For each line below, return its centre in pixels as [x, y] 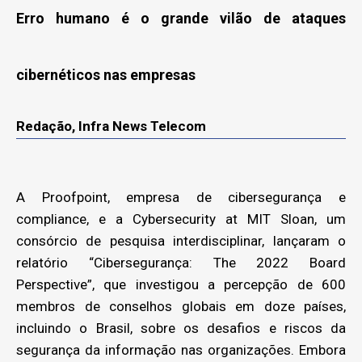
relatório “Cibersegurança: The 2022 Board [181, 262]
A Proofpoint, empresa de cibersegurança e [181, 197]
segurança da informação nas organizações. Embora [181, 349]
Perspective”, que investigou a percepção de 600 [181, 284]
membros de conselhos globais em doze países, [181, 306]
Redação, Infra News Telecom [111, 126]
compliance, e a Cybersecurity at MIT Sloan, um [181, 219]
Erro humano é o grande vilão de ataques [181, 18]
